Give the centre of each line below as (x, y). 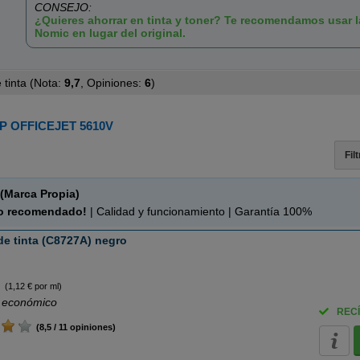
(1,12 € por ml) (33, 286)
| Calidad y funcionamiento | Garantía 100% (200, 211)
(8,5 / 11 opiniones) (74, 327)
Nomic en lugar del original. (110, 33)
